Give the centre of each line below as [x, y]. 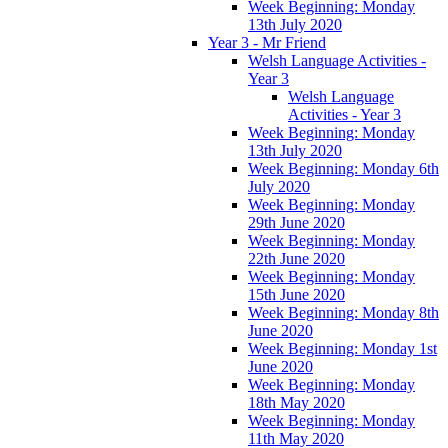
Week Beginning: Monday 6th [343, 168]
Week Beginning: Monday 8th [343, 312]
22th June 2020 [296, 258]
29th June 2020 [296, 222]
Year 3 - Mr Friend [267, 42]
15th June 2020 [296, 294]
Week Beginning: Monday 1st [342, 348]
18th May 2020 [296, 402]
